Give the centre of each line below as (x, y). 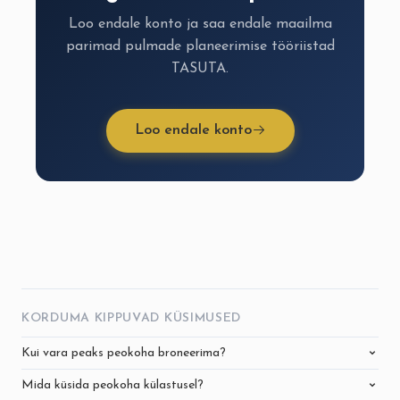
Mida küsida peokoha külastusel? (112, 385)
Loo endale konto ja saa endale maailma (200, 24)
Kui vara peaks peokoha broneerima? (124, 353)
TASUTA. (200, 68)
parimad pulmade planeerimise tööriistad (200, 46)
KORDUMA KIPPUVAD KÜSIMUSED (132, 318)
